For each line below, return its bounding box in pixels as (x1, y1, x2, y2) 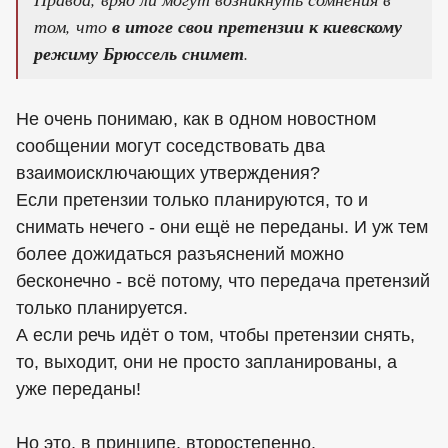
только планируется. (16, 297, 188, 318)
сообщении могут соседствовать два (16, 135, 325, 156)
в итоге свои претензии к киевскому (107, 13, 402, 39)
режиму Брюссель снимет (34, 40, 244, 66)
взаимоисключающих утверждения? (16, 162, 320, 183)
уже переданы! (16, 378, 141, 399)
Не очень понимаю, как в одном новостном (16, 108, 376, 129)
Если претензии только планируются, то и (16, 189, 368, 210)
